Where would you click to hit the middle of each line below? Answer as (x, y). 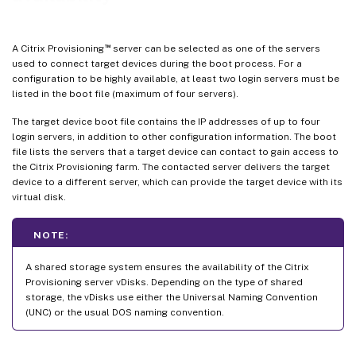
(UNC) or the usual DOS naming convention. (125, 312)
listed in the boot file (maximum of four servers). (125, 93)
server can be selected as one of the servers (215, 48)
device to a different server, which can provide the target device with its (177, 182)
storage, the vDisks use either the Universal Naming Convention (172, 297)
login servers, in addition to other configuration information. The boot (174, 136)
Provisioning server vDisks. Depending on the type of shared (164, 282)
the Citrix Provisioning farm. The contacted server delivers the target (171, 166)
